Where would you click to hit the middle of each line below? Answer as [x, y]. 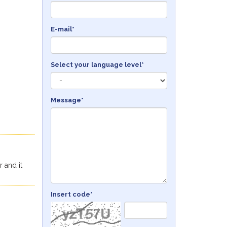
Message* [67, 100]
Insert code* [71, 194]
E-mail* [62, 29]
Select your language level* [97, 65]
